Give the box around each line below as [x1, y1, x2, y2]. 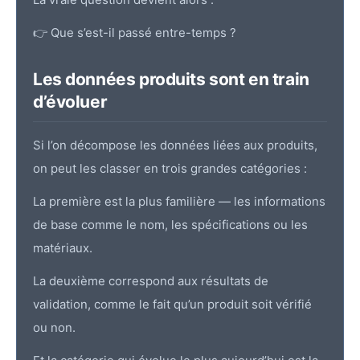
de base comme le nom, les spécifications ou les [33, 217, 308, 233]
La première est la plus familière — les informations [33, 194, 325, 210]
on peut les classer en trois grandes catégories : [33, 161, 307, 177]
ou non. [33, 320, 76, 336]
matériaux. [33, 240, 92, 256]
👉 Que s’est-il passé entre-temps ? [33, 25, 236, 41]
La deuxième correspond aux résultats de [33, 273, 268, 289]
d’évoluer [33, 92, 108, 112]
